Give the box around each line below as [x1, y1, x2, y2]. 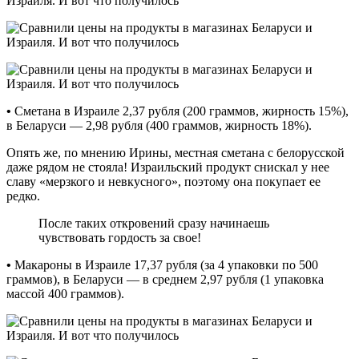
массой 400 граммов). [6, 286, 124, 301]
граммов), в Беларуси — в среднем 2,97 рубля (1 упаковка [6, 272, 324, 286]
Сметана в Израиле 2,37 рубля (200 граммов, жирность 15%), [11, 103, 349, 118]
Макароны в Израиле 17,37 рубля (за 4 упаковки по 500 [11, 257, 318, 272]
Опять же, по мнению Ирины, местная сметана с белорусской [6, 145, 345, 159]
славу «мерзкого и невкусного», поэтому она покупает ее [6, 174, 321, 188]
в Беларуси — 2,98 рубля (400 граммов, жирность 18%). [6, 118, 312, 132]
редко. [6, 188, 40, 203]
